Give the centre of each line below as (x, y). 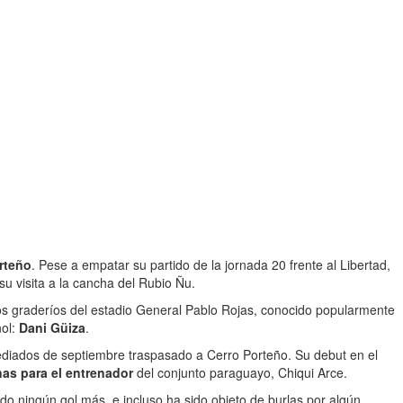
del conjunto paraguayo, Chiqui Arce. (240, 372)
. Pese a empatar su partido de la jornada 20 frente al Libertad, (211, 264)
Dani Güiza (52, 327)
